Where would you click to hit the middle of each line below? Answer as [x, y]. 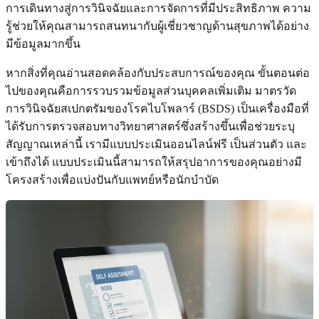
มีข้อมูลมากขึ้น [43, 43]
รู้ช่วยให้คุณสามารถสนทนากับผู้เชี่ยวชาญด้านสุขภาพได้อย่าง [157, 26]
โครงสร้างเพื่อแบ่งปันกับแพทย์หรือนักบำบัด [112, 179]
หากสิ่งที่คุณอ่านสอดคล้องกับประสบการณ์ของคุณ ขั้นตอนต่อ [158, 73]
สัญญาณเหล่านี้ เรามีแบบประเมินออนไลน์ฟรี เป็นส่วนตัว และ [156, 144]
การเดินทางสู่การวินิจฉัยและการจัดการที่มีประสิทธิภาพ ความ [158, 8]
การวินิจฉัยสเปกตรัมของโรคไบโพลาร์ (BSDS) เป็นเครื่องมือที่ [157, 108]
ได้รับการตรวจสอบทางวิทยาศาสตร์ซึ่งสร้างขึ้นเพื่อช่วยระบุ [150, 126]
